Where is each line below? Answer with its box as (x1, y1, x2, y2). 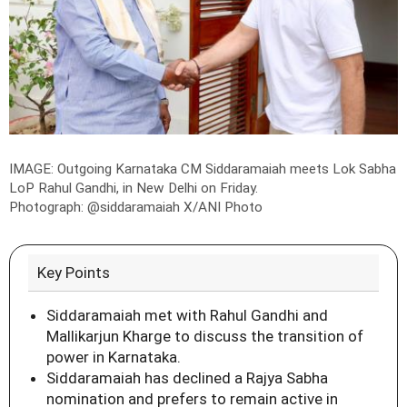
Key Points (37, 263, 110, 282)
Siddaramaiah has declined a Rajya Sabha (46, 368, 328, 387)
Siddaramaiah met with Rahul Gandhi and (46, 305, 328, 324)
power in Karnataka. (46, 347, 181, 366)
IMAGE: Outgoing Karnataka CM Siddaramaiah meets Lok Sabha (9, 160, 396, 177)
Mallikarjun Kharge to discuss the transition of (46, 326, 363, 345)
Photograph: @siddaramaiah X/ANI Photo (9, 198, 263, 215)
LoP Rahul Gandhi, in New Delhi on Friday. (9, 179, 258, 196)
